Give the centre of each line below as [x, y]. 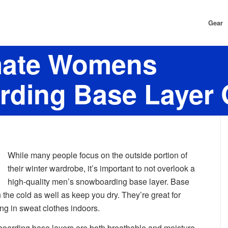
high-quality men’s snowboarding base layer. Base [98, 181]
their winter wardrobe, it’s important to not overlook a [101, 168]
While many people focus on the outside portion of [97, 155]
